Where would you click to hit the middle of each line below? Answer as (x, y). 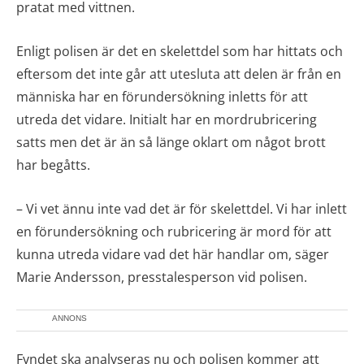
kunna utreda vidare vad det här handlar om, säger (173, 254)
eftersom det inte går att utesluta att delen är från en (179, 74)
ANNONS (69, 318)
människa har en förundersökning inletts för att (162, 97)
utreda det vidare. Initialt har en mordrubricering (167, 119)
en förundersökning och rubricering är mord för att (174, 232)
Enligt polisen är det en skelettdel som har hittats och (180, 51)
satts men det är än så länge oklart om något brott (171, 142)
